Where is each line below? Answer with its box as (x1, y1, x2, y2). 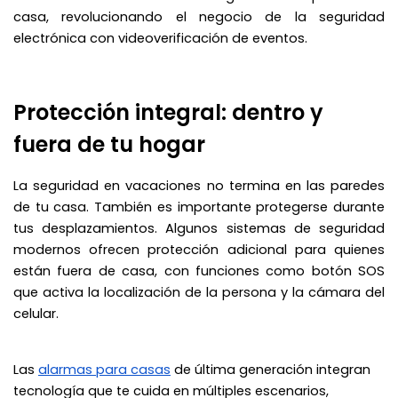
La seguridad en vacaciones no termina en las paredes (13, 176, 385, 195)
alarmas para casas (38, 360, 171, 378)
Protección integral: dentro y (13, 97, 323, 127)
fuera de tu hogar (13, 129, 205, 159)
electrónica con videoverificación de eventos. (13, 28, 307, 47)
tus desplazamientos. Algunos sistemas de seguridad (13, 219, 385, 237)
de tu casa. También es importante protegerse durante (13, 197, 385, 216)
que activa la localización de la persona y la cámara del (13, 283, 385, 301)
